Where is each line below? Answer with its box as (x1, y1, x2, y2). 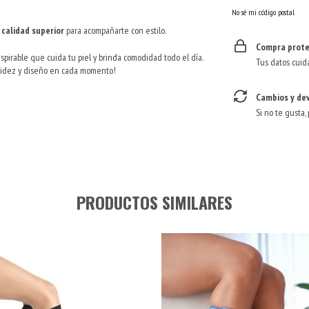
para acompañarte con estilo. (64, 23, 166, 37)
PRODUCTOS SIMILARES (77, 189, 232, 215)
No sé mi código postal (232, 6, 295, 17)
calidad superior (1, 23, 64, 37)
